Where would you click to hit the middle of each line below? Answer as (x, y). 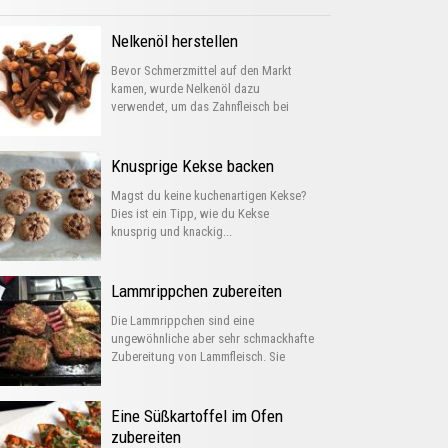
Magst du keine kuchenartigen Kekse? (209, 195)
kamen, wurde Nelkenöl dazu (185, 88)
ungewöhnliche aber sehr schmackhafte (212, 338)
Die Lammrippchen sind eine (182, 320)
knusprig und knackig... (171, 231)
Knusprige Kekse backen (192, 166)
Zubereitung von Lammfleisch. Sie (198, 356)
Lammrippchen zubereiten (196, 291)
